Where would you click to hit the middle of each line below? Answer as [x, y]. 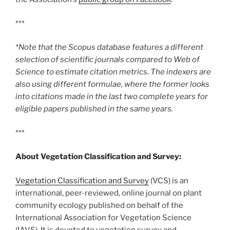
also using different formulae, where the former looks [112, 84]
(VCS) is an [169, 180]
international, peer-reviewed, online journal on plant [109, 193]
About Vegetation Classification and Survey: [98, 157]
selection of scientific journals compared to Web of [108, 60]
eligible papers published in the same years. [94, 109]
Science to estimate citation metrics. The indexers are [113, 72]
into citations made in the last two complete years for [112, 97]
